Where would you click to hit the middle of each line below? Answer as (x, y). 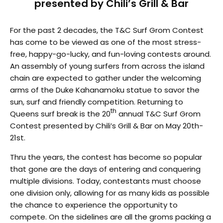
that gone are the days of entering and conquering (105, 169)
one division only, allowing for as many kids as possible (110, 193)
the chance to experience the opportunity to (94, 205)
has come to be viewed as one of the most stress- (106, 42)
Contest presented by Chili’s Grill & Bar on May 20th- (107, 125)
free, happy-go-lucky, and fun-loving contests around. (111, 54)
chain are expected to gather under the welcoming (106, 78)
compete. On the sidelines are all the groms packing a (111, 217)
